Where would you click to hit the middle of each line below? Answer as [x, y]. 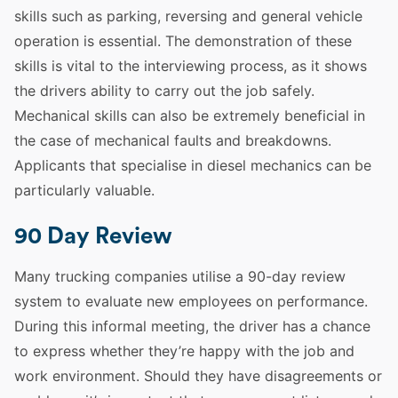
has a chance [324, 326]
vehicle [339, 16]
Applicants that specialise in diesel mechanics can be [193, 165]
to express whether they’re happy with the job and [184, 351]
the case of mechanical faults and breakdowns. [173, 140]
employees [215, 301]
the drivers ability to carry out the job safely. [164, 91]
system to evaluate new [96, 301]
